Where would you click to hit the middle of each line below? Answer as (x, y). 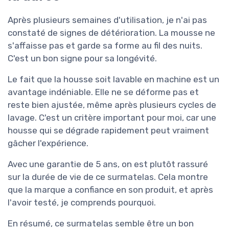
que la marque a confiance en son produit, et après (110, 189)
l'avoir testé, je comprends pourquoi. (82, 202)
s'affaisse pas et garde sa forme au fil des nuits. (105, 45)
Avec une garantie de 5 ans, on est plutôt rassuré (108, 164)
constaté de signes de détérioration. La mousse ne (111, 32)
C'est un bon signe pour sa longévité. (82, 58)
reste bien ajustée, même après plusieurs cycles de (112, 105)
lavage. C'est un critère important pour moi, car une (112, 117)
